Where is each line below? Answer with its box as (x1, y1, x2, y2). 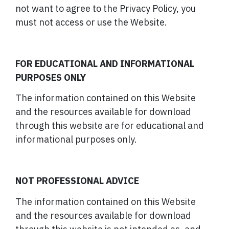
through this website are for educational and (15, 120, 204, 132)
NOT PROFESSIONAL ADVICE (15, 175, 139, 187)
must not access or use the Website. (15, 16, 167, 28)
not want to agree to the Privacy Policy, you (15, 2, 196, 14)
